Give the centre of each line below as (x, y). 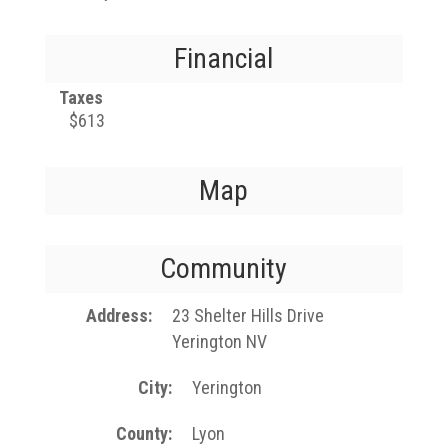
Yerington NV (219, 341)
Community (224, 268)
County (142, 433)
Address (116, 315)
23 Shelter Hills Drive (247, 315)
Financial (224, 58)
